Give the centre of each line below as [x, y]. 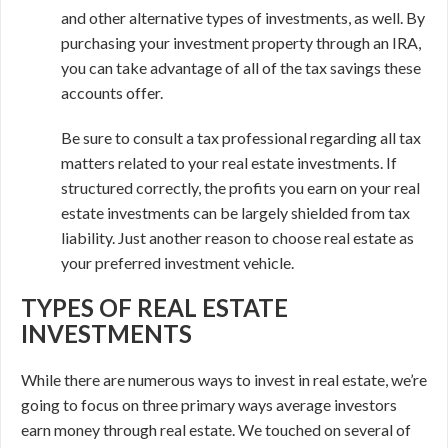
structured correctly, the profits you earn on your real [240, 187]
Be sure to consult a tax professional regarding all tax [241, 137]
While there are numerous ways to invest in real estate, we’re [224, 379]
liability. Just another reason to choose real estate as [237, 237]
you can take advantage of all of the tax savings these [241, 67]
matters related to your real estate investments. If [229, 162]
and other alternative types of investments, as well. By [243, 17]
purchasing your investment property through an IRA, [241, 42]
